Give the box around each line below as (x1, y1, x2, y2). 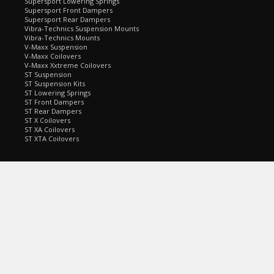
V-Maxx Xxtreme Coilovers (24, 61, 111, 70)
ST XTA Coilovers (24, 134, 79, 143)
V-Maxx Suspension (24, 42, 87, 51)
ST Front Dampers (24, 97, 84, 106)
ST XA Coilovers (24, 125, 75, 134)
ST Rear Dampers (24, 106, 81, 116)
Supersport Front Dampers (24, 6, 113, 15)
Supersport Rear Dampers (24, 15, 110, 24)
